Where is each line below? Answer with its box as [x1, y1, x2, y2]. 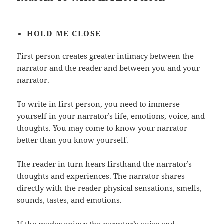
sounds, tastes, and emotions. [17, 195, 122, 205]
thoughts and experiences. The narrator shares [17, 171, 185, 181]
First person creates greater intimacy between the [17, 51, 194, 61]
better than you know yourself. [17, 135, 129, 145]
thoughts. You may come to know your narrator [17, 123, 188, 133]
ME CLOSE [53, 28, 101, 39]
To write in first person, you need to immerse [17, 99, 180, 109]
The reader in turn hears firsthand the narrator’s [17, 159, 192, 169]
